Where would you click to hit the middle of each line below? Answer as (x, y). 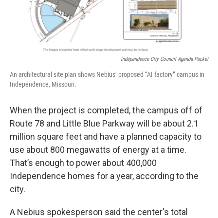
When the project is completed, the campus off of (106, 110)
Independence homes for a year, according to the (104, 176)
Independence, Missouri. (43, 84)
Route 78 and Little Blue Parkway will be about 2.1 (104, 124)
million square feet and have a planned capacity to (106, 137)
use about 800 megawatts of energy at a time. (98, 150)
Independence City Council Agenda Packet (164, 59)
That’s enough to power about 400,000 (83, 163)
